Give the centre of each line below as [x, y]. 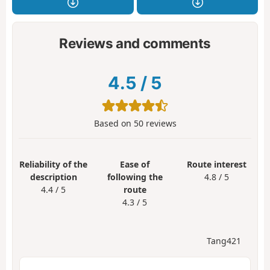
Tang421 [224, 240]
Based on [114, 124]
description [53, 177]
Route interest [216, 165]
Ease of [135, 165]
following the [135, 177]
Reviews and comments [135, 43]
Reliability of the [54, 165]
